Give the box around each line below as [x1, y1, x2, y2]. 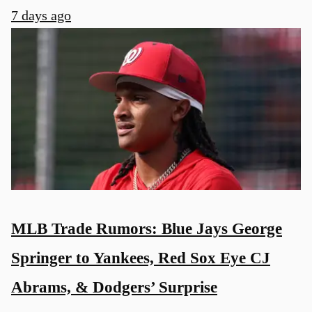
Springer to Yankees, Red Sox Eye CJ [11, 248, 270, 267]
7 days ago [11, 7, 71, 23]
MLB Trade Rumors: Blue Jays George [11, 219, 282, 237]
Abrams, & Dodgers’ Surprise [11, 277, 217, 296]
